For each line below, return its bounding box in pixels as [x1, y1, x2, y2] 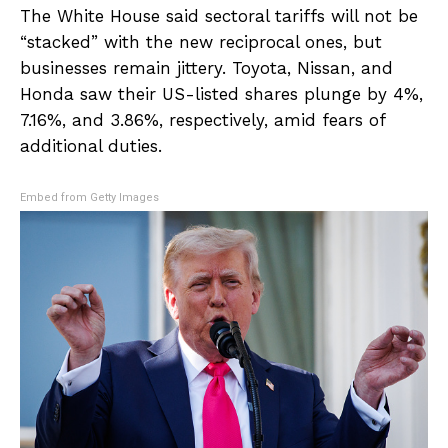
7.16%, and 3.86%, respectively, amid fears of [20, 110, 385, 131]
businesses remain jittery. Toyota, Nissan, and [20, 58, 393, 79]
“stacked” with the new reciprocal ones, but [20, 32, 382, 53]
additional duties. [20, 136, 162, 157]
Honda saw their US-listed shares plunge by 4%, [20, 84, 423, 105]
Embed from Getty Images [20, 191, 159, 205]
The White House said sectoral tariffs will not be [20, 6, 418, 27]
